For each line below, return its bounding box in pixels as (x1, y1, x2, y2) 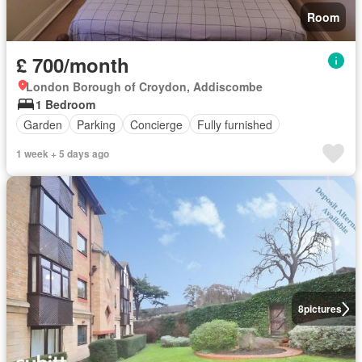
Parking (77, 116, 116, 133)
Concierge (130, 116, 183, 133)
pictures (303, 301, 342, 316)
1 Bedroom (36, 96, 95, 112)
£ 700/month (16, 51, 129, 78)
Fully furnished (197, 116, 272, 133)
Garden (23, 116, 62, 133)
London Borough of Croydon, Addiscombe (26, 78, 263, 95)
